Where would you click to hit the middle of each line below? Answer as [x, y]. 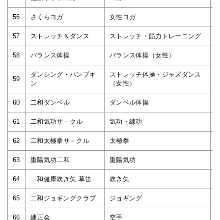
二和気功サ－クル [57, 122]
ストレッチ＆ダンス [60, 36]
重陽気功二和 [50, 160]
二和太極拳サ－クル [60, 141]
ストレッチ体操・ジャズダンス [155, 74]
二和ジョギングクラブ [63, 198]
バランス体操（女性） [142, 55]
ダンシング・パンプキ [63, 74]
